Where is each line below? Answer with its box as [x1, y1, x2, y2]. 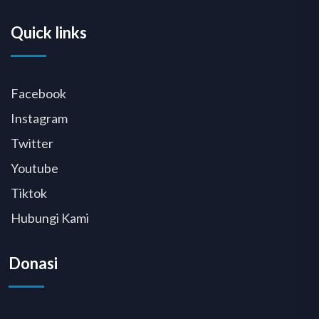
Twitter [11, 135, 53, 151]
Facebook [11, 85, 66, 101]
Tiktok [11, 184, 47, 201]
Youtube [11, 159, 58, 176]
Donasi [9, 253, 58, 273]
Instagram [11, 110, 68, 126]
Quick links [11, 22, 87, 42]
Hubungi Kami [11, 209, 89, 226]
